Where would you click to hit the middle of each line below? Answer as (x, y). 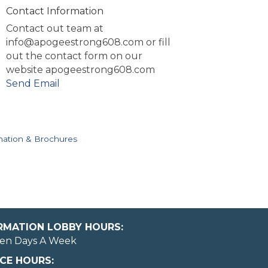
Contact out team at (55, 29)
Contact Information (55, 11)
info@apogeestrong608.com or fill (89, 42)
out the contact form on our (74, 56)
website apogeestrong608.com (81, 70)
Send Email (33, 84)
